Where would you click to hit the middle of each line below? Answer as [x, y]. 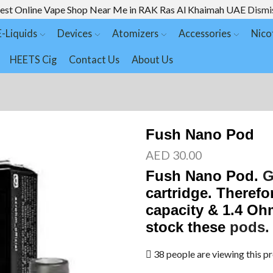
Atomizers [135, 33]
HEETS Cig [33, 59]
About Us [152, 59]
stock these [188, 227]
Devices [74, 33]
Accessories [205, 33]
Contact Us [94, 59]
